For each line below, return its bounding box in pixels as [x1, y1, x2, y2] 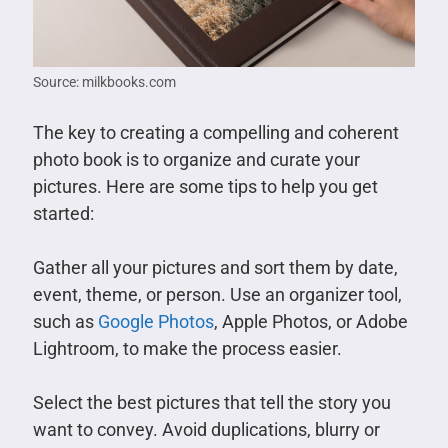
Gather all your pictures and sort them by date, [32, 256, 398, 278]
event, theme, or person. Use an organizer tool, [32, 283, 402, 305]
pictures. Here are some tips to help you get [32, 175, 378, 197]
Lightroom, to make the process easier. [32, 337, 342, 359]
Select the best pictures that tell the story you [32, 391, 391, 413]
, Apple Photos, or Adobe [213, 310, 408, 332]
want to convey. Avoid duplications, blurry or [32, 418, 380, 440]
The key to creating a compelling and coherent [32, 121, 399, 143]
